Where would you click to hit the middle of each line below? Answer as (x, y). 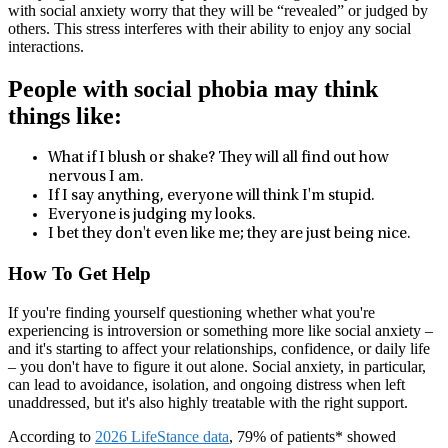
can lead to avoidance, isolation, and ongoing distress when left (206, 384)
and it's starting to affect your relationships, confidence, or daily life (219, 348)
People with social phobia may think (193, 88)
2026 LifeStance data (162, 436)
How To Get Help (79, 274)
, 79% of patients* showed (312, 436)
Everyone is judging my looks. (152, 215)
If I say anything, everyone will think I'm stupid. (211, 196)
